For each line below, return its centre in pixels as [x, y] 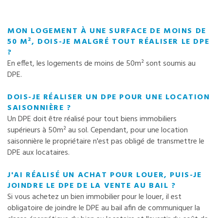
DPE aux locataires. [38, 153]
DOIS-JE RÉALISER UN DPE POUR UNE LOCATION [109, 97]
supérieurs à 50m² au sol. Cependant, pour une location [98, 130]
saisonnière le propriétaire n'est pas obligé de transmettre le [106, 141]
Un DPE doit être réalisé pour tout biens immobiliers [92, 119]
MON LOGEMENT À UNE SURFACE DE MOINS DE [107, 31]
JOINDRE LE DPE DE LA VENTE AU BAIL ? [92, 186]
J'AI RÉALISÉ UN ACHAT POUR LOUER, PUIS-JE [105, 175]
